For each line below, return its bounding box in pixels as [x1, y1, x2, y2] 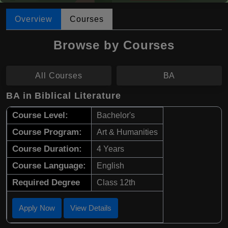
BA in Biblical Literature [6, 90, 121, 101]
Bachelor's [97, 110, 135, 120]
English [97, 161, 124, 170]
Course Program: [12, 127, 82, 137]
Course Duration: [12, 144, 82, 154]
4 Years [97, 144, 124, 153]
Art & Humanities [97, 127, 158, 136]
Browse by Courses [53, 38, 175, 52]
